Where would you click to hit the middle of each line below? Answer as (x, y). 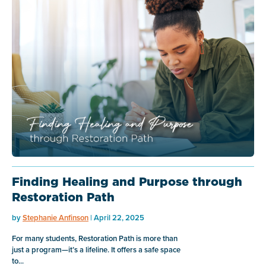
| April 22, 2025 (116, 217)
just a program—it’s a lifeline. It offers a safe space (96, 249)
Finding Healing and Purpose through (127, 181)
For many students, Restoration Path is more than (95, 238)
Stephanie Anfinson (56, 217)
